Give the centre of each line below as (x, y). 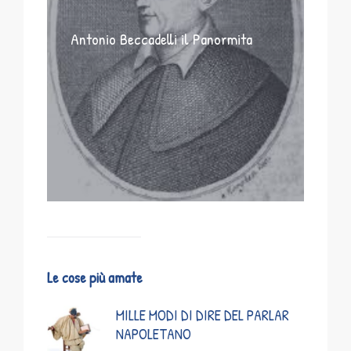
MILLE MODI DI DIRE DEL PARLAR (203, 315)
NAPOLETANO (154, 334)
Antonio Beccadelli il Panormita (161, 39)
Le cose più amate (95, 278)
